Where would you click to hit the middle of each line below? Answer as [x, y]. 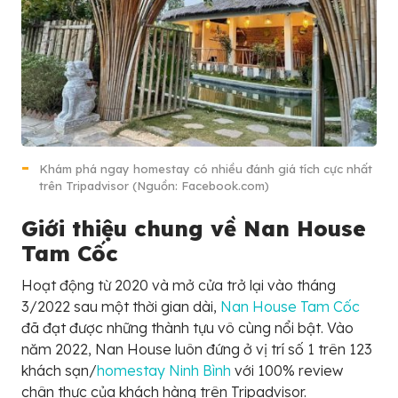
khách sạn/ [59, 371]
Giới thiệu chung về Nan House [194, 229]
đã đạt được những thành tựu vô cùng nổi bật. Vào [187, 328]
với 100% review [287, 371]
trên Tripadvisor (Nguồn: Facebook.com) [154, 186]
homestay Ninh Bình [164, 371]
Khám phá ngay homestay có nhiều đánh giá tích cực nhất [206, 169]
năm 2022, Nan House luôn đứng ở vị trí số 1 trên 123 [197, 350]
